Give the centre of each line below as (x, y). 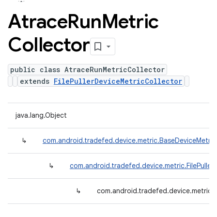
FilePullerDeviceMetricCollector (118, 81)
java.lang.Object (41, 115)
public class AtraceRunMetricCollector (87, 70)
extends (37, 81)
